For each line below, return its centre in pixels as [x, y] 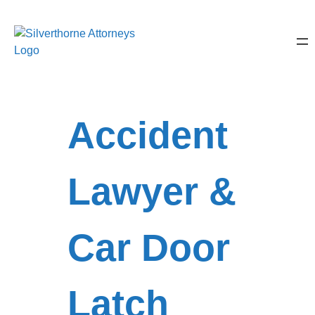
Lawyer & [152, 191]
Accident [148, 135]
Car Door [149, 247]
